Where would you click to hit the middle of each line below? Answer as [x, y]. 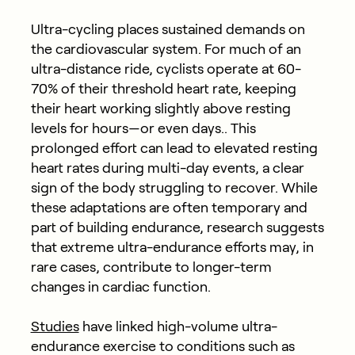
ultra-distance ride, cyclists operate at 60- [166, 69]
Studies [55, 327]
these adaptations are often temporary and [169, 208]
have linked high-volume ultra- [178, 327]
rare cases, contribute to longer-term [151, 267]
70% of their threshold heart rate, [136, 89]
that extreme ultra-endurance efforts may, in [172, 248]
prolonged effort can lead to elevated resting [174, 149]
